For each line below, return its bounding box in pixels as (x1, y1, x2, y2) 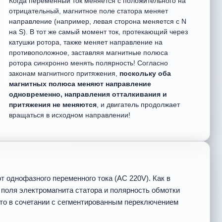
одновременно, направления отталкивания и (8, 90, 167, 98)
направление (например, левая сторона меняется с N (8, 17, 186, 25)
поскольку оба (119, 69, 171, 77)
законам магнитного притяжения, (8, 69, 119, 77)
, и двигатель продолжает (96, 101, 180, 109)
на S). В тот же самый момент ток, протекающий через (8, 28, 188, 36)
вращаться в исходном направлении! (8, 111, 130, 119)
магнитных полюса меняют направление (8, 80, 151, 88)
